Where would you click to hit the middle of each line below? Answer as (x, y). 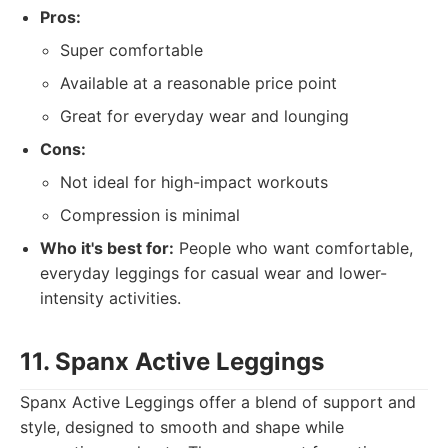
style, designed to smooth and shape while (182, 427)
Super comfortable (131, 50)
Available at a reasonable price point (198, 83)
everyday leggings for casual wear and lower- (213, 273)
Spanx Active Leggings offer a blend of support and (218, 402)
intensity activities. (110, 298)
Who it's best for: (107, 248)
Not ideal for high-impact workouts (194, 182)
